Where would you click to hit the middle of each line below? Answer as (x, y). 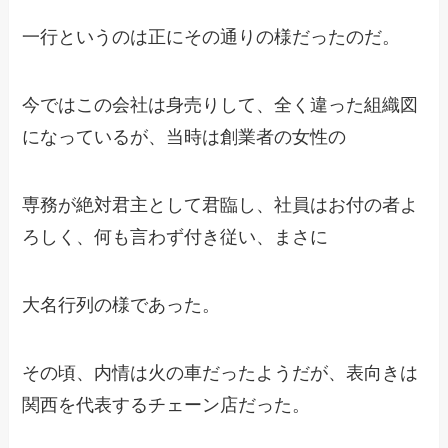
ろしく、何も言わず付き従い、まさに (175, 236)
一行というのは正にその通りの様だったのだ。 (211, 37)
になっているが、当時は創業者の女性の (184, 137)
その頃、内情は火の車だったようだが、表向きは (220, 372)
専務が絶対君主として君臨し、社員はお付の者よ (220, 204)
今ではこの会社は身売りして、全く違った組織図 (220, 105)
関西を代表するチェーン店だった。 (166, 404)
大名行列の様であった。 (121, 304)
